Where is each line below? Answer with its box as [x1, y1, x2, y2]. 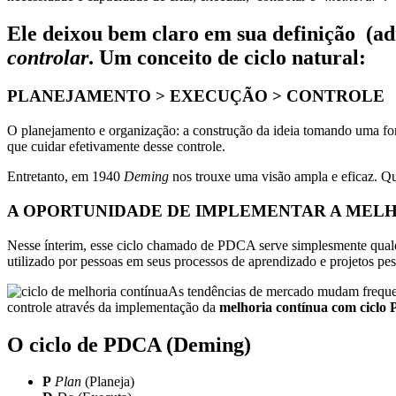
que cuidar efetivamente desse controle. [7, 139, 225, 155]
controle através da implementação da [7, 299, 219, 315]
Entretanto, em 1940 [7, 169, 124, 185]
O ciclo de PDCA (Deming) [7, 332, 251, 356]
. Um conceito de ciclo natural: [88, 45, 366, 69]
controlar [7, 45, 88, 69]
